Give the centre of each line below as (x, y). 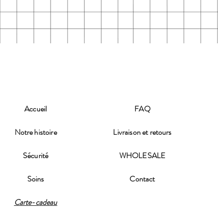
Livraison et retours (142, 132)
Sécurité (36, 156)
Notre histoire (36, 132)
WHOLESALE (142, 156)
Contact (142, 179)
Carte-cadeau (36, 202)
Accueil (36, 109)
